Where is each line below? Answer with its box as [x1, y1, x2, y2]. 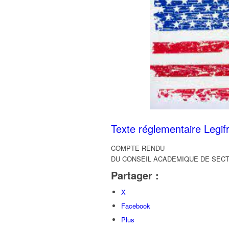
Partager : [111, 168, 159, 183]
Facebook [121, 201, 150, 211]
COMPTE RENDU [111, 143, 165, 153]
